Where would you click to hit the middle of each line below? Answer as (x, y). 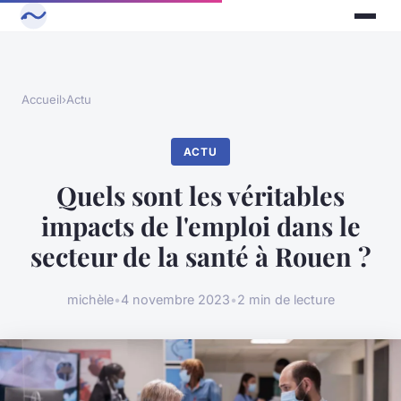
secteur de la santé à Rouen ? (200, 256)
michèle (90, 299)
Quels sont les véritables (200, 196)
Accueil (42, 100)
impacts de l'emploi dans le (200, 226)
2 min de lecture (286, 299)
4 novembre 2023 (175, 299)
